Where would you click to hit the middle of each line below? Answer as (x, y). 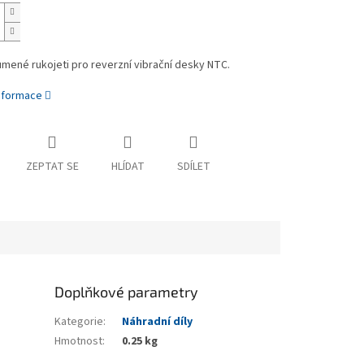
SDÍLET (193, 167)
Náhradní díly (158, 322)
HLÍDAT (128, 167)
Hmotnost (79, 342)
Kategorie (79, 322)
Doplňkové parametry (127, 292)
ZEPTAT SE (52, 167)
